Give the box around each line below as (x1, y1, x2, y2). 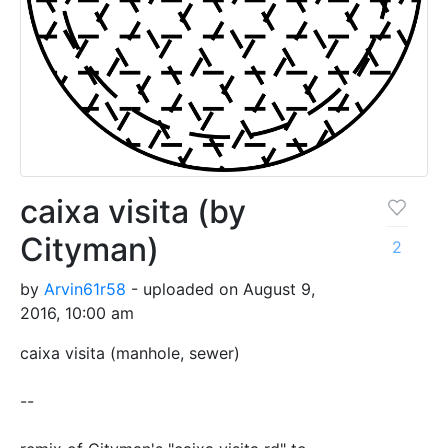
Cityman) (20, 229, 159, 269)
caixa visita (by (20, 191, 246, 231)
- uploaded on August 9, (126, 278, 315, 299)
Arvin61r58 (44, 278, 126, 299)
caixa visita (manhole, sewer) (20, 342, 240, 363)
